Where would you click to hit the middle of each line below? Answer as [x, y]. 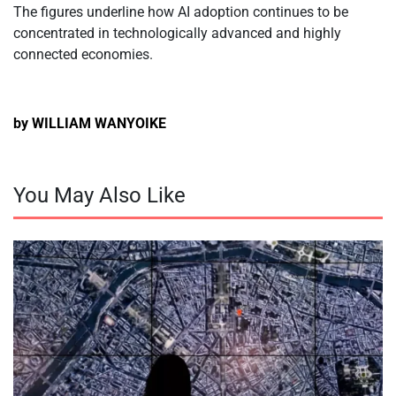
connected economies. [83, 54]
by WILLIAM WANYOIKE [90, 123]
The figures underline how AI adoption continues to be [181, 12]
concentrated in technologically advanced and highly [177, 33]
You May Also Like [99, 195]
